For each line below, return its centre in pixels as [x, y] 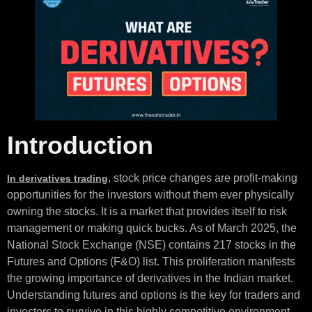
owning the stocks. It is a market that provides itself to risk [147, 211]
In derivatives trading [57, 178]
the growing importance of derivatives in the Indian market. [150, 278]
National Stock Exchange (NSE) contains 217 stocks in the [151, 244]
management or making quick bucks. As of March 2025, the [152, 228]
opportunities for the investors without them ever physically [150, 194]
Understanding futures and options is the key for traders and [154, 295]
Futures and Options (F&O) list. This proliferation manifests [151, 261]
